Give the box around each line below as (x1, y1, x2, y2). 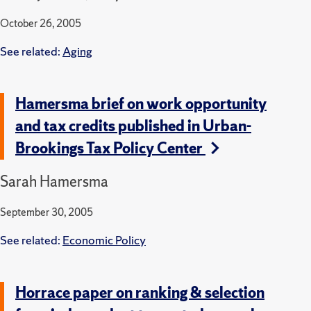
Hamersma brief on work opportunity (15, 93, 267, 114)
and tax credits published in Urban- (15, 115, 251, 136)
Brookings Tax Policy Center (15, 137, 205, 158)
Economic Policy (62, 231, 146, 248)
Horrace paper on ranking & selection (15, 282, 264, 303)
